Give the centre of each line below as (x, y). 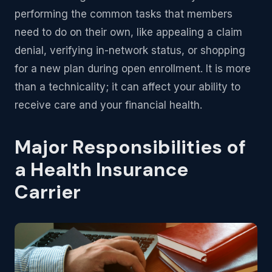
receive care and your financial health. (108, 105)
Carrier (48, 192)
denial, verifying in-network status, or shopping (130, 51)
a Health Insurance (101, 170)
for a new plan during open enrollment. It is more (133, 69)
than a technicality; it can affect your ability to (127, 87)
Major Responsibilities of (130, 148)
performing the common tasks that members (124, 14)
